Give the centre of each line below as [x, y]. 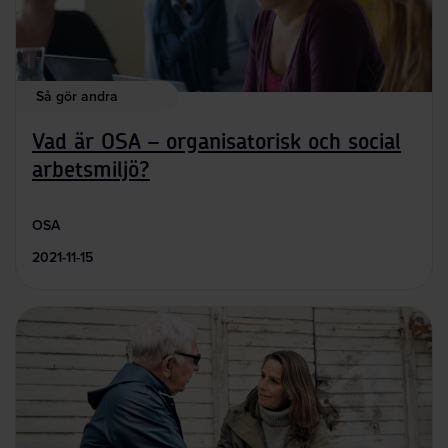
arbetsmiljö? [91, 169]
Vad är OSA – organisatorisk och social [216, 141]
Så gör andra [77, 95]
